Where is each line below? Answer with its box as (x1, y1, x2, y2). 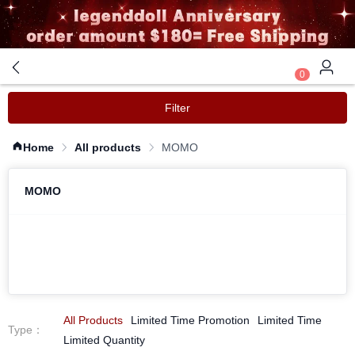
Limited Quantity (63, 333, 145, 346)
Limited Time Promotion (131, 313, 250, 326)
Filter (165, 101, 190, 114)
